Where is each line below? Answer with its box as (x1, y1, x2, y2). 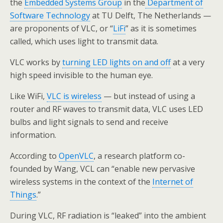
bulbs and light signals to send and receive (10, 116, 168, 127)
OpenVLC (59, 150, 94, 161)
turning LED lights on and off (62, 57, 171, 68)
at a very (171, 57, 205, 68)
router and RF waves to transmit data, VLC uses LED (10, 104, 203, 114)
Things (10, 189, 36, 200)
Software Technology (10, 10, 90, 21)
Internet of (152, 176, 193, 187)
